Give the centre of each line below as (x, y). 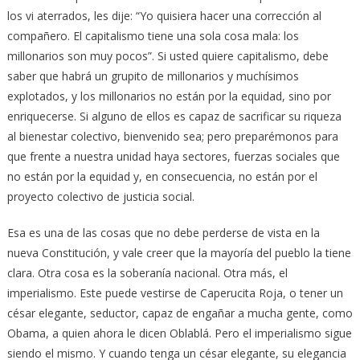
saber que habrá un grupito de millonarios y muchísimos (153, 76)
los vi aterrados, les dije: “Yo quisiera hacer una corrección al (164, 16)
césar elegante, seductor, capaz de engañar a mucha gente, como (180, 313)
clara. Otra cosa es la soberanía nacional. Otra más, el (147, 273)
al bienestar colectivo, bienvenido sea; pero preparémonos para (172, 137)
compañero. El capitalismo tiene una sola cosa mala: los (153, 36)
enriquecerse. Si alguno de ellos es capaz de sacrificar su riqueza (174, 117)
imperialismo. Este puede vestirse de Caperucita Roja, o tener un (175, 293)
